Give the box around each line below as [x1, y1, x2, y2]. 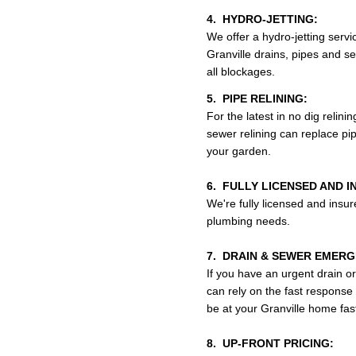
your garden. [207, 145, 271, 157]
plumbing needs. [207, 215, 290, 227]
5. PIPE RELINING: [207, 92, 308, 105]
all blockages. [207, 65, 275, 78]
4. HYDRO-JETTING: [207, 13, 318, 25]
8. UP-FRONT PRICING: [207, 337, 334, 350]
